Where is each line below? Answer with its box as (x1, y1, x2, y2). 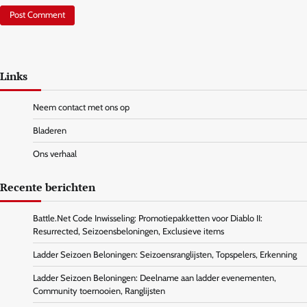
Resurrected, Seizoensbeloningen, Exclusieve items (33, 226, 224, 237)
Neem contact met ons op (33, 102, 130, 113)
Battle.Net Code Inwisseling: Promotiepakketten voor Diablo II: (33, 213, 262, 224)
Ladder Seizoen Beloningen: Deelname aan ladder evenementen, (33, 273, 276, 284)
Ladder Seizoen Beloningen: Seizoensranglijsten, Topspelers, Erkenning (33, 249, 297, 260)
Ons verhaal (33, 149, 77, 160)
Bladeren (33, 125, 66, 136)
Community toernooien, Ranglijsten (33, 286, 165, 297)
